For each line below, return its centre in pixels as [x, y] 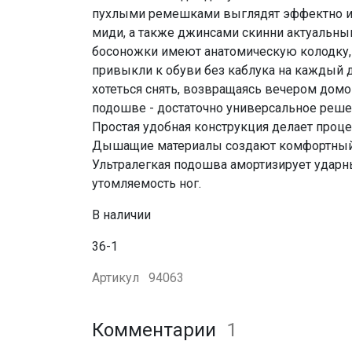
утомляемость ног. [147, 183]
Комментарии [156, 330]
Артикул [117, 277]
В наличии [121, 214]
